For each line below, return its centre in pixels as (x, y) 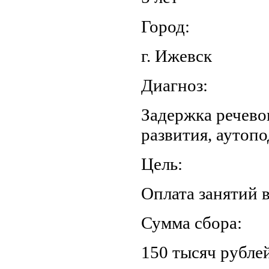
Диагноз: (174, 86)
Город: (165, 27)
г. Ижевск (177, 56)
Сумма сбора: (192, 223)
